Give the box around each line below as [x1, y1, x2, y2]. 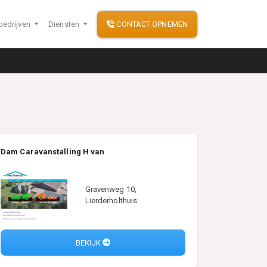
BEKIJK [76, 238, 103, 247]
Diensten [48, 19, 82, 29]
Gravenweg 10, [85, 184, 136, 194]
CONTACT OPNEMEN [114, 19, 188, 29]
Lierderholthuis [85, 195, 138, 205]
